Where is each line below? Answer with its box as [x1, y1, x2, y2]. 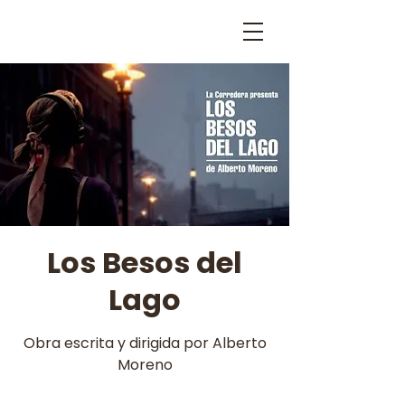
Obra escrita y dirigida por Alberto [23, 333, 267, 353]
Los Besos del [47, 242, 242, 283]
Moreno [117, 354, 173, 375]
